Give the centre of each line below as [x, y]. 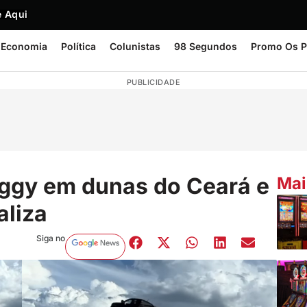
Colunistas [135, 46]
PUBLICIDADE [153, 82]
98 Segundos [206, 46]
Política [78, 46]
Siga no [50, 238]
